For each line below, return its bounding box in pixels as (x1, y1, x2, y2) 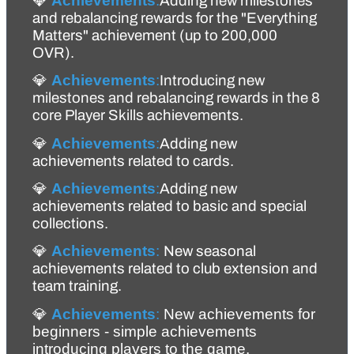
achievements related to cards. (32, 153, 234, 169)
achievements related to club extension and (32, 261, 318, 277)
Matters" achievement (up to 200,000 (32, 28, 277, 44)
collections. (32, 216, 108, 232)
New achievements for (160, 305, 315, 322)
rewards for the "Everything (137, 10, 317, 27)
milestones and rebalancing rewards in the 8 (32, 90, 320, 107)
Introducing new (160, 73, 265, 89)
